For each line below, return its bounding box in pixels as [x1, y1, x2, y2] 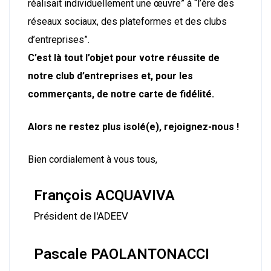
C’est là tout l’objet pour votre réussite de [28, 51, 220, 64]
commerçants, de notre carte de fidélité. [28, 88, 214, 100]
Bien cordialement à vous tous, [28, 153, 157, 165]
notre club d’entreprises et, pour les [28, 70, 193, 82]
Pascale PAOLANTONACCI [34, 246, 209, 263]
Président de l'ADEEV [34, 209, 128, 222]
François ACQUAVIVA [34, 186, 175, 204]
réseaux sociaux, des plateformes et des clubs [28, 15, 227, 27]
